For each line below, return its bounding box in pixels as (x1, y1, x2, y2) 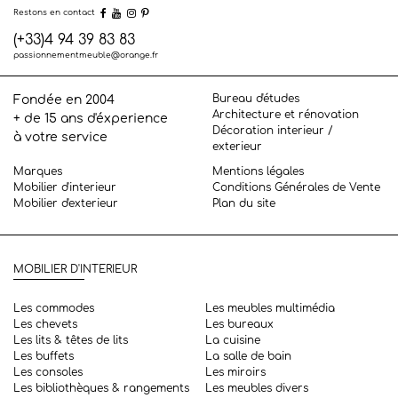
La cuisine (205, 333, 260, 346)
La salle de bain (205, 349, 291, 362)
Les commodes (13, 301, 94, 314)
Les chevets (13, 317, 77, 330)
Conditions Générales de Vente (212, 180, 380, 194)
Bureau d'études (212, 92, 299, 105)
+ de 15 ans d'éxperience (13, 111, 168, 125)
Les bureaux (205, 317, 274, 330)
